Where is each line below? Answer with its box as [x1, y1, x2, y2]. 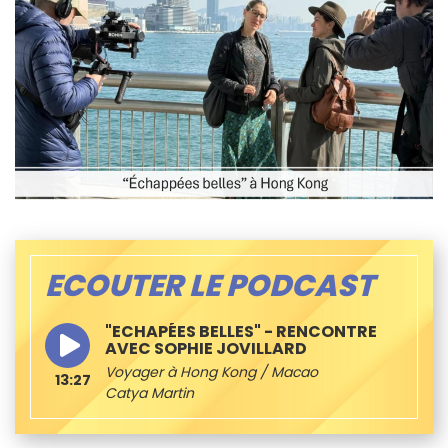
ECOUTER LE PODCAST [45, 264, 374, 307]
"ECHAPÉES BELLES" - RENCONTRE [105, 319, 377, 343]
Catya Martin [105, 382, 194, 403]
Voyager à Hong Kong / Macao [105, 361, 318, 382]
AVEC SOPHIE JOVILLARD [105, 336, 307, 360]
